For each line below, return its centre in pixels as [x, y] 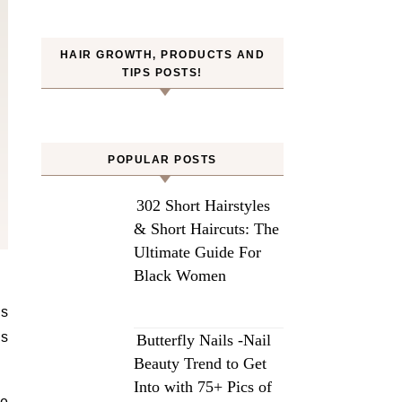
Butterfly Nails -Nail [204, 340]
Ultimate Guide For [197, 252]
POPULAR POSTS [162, 160]
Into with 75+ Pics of [203, 387]
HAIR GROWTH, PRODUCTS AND [162, 55]
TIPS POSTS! [162, 73]
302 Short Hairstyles [203, 205]
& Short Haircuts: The [206, 229]
